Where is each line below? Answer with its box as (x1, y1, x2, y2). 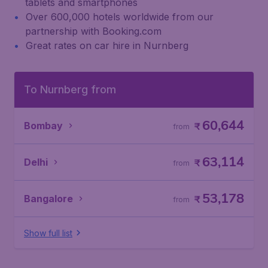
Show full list (24, 227, 72, 238)
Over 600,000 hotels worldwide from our (26, 11, 214, 23)
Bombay (24, 120, 63, 132)
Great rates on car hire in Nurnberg (26, 39, 188, 51)
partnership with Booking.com (25, 25, 162, 37)
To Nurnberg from (24, 83, 116, 96)
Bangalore (24, 193, 73, 205)
